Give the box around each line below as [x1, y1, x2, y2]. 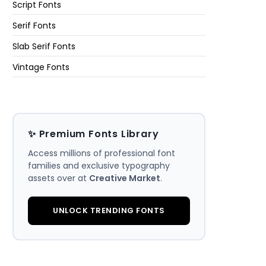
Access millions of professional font [28, 147, 176, 160]
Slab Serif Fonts [12, 40, 76, 53]
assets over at [28, 172, 90, 185]
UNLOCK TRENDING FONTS [53, 205, 165, 217]
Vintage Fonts [12, 61, 70, 74]
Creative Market [89, 172, 161, 185]
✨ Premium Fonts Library [28, 127, 159, 141]
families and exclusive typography [28, 160, 170, 172]
